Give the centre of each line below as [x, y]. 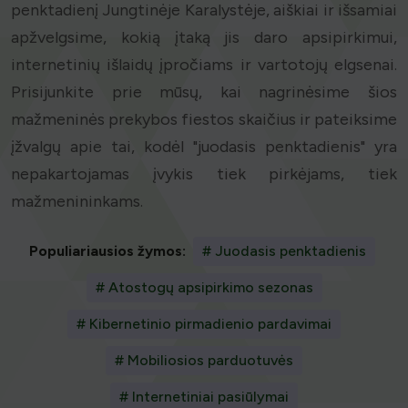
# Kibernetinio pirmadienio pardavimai [204, 324]
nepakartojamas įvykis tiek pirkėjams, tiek [204, 174]
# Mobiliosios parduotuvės [204, 361]
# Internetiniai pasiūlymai [204, 397]
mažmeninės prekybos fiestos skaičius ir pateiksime [204, 120]
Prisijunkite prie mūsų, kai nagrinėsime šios [204, 92]
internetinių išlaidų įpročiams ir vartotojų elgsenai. [204, 65]
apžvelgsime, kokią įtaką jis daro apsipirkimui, [204, 38]
